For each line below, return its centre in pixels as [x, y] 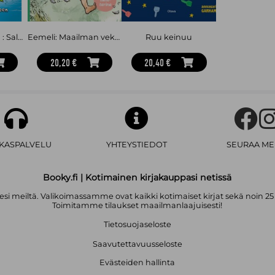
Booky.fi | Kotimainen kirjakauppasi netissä [137, 178]
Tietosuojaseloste [137, 225]
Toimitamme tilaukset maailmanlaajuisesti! [137, 206]
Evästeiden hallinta [137, 263]
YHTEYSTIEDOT [136, 145]
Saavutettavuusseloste [137, 244]
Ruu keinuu [169, 37]
